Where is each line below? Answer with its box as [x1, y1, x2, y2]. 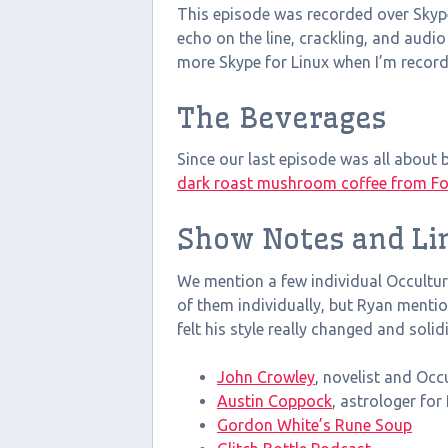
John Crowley [217, 367, 315, 386]
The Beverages [177, 99, 386, 135]
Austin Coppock [217, 391, 332, 410]
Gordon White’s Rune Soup [217, 415, 412, 434]
